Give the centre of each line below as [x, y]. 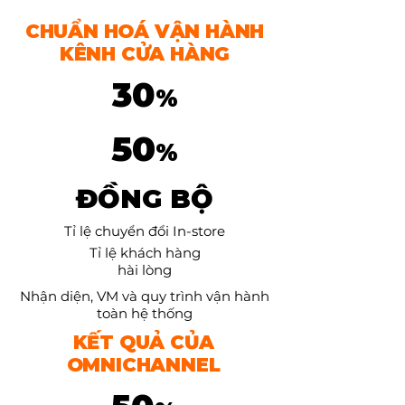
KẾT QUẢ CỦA [143, 342]
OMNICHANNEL [143, 365]
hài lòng [145, 270]
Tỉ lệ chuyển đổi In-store [145, 231]
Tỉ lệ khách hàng [145, 253]
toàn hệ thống [145, 313]
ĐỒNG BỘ [145, 198]
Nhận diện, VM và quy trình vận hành [145, 296]
